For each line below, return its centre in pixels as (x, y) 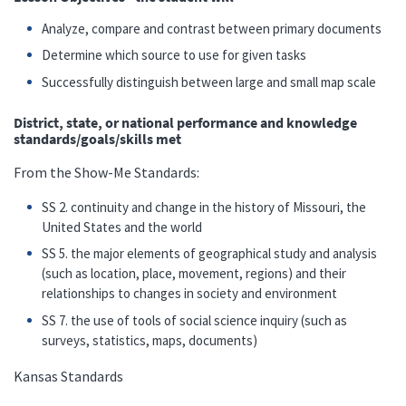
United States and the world (122, 227)
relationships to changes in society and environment (190, 294)
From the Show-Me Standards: (106, 172)
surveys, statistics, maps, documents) (150, 340)
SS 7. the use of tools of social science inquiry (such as (195, 320)
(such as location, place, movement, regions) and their (194, 274)
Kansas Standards (68, 376)
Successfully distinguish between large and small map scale (209, 82)
